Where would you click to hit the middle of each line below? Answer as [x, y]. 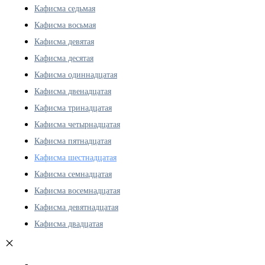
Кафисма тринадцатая [73, 108]
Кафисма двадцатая [69, 224]
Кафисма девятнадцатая [76, 207]
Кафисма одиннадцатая [76, 75]
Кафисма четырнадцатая [77, 124]
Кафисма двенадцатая [73, 91]
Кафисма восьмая [65, 25]
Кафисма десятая [64, 58]
